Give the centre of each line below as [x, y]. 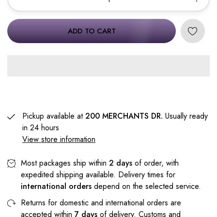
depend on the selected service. [146, 186]
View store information [59, 139]
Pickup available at [54, 116]
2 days [121, 163]
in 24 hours [41, 128]
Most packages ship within [65, 163]
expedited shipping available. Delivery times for [98, 175]
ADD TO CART [92, 31]
